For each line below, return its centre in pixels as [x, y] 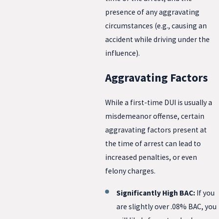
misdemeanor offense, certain [155, 116]
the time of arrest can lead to [153, 143]
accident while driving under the [157, 39]
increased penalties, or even [151, 157]
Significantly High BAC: [157, 193]
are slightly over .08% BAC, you [167, 206]
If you [206, 193]
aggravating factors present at [156, 130]
